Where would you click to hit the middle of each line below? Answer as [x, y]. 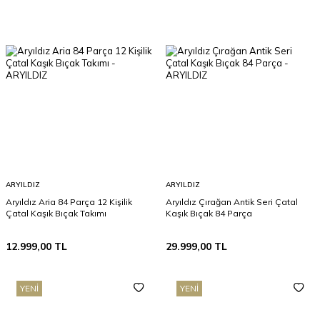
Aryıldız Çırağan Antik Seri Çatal [232, 202]
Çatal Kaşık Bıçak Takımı [56, 213]
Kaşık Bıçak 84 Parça [209, 213]
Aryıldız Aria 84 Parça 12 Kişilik [69, 202]
